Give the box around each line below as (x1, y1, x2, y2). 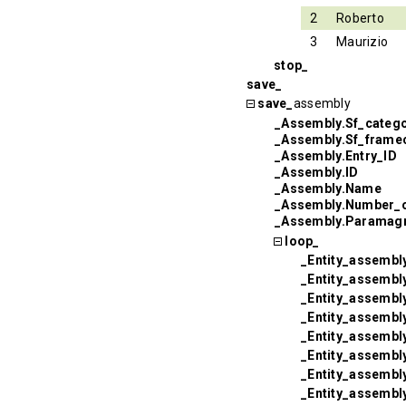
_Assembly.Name (275, 180, 382, 196)
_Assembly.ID (275, 164, 359, 179)
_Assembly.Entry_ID (275, 148, 398, 163)
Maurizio (336, 34, 389, 49)
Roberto (336, 10, 384, 25)
